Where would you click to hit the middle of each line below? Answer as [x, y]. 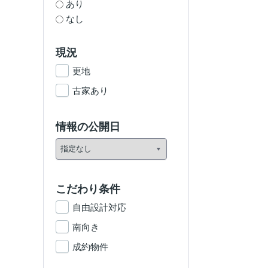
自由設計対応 [99, 207]
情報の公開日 [88, 127]
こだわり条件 [88, 189]
